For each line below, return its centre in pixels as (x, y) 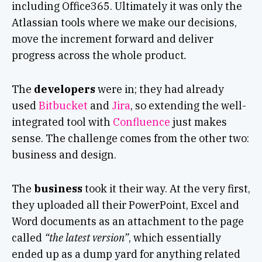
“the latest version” (86, 238)
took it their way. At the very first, (166, 189)
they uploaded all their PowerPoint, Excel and (125, 205)
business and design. (64, 155)
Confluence (141, 122)
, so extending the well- (188, 106)
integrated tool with (62, 122)
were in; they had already (159, 89)
